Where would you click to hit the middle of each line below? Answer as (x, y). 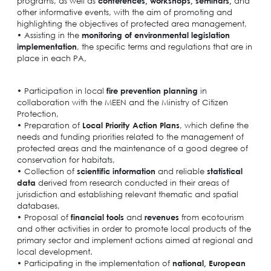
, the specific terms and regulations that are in (164, 46)
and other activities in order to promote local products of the (134, 228)
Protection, (38, 113)
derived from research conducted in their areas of (132, 182)
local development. (54, 251)
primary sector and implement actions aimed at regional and (135, 240)
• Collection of (47, 171)
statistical (224, 171)
